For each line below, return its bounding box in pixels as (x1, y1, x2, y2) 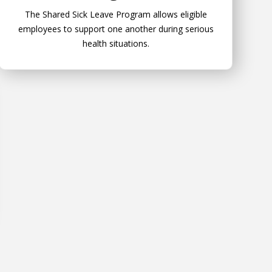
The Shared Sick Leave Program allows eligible (24, 8, 207, 20)
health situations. (82, 37, 149, 49)
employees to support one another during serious (18, 22, 214, 35)
